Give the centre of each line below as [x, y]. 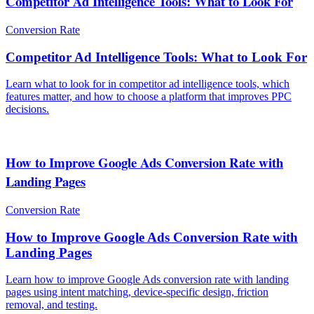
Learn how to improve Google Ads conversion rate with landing [147, 280]
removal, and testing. [52, 305]
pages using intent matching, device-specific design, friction [137, 292]
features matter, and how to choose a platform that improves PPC [149, 97]
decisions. [27, 109]
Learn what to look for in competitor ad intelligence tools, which [148, 84]
